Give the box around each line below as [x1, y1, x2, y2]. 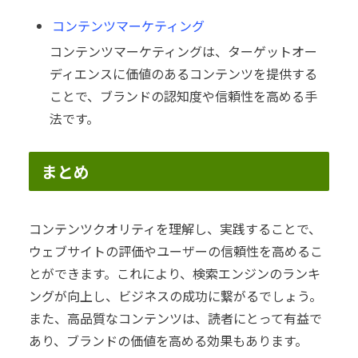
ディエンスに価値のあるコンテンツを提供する [50, 63, 317, 83]
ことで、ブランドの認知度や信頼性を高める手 [50, 86, 317, 105]
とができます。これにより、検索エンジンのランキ [29, 263, 320, 283]
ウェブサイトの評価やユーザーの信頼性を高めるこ [29, 241, 323, 261]
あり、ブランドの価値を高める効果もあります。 [29, 330, 308, 350]
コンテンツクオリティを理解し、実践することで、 [29, 218, 321, 238]
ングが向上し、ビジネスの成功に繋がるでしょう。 [29, 285, 322, 305]
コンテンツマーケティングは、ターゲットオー [50, 41, 317, 61]
